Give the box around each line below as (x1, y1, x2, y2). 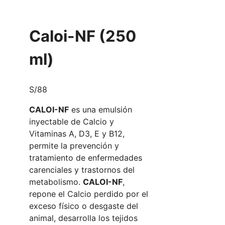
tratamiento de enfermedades (29, 153, 142, 163)
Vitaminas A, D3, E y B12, (29, 129, 125, 139)
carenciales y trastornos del (29, 165, 135, 175)
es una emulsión (69, 104, 132, 115)
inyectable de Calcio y (29, 117, 114, 127)
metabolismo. (29, 177, 83, 187)
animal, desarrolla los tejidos (29, 213, 138, 223)
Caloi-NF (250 (29, 26, 136, 45)
